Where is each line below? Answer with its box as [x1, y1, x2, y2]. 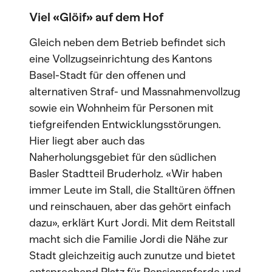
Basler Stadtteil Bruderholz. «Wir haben [29, 167, 222, 180]
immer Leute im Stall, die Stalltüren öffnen [29, 183, 235, 197]
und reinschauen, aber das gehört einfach [29, 200, 231, 213]
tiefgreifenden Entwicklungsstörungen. [29, 118, 221, 131]
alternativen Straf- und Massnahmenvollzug [29, 85, 240, 98]
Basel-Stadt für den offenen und [29, 69, 186, 82]
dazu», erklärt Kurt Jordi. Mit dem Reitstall [29, 216, 235, 229]
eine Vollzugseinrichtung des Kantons [29, 52, 212, 66]
